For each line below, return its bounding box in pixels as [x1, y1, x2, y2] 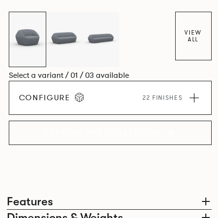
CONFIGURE [18, 92, 71, 104]
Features [6, 195, 53, 209]
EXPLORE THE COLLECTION [44, 127, 162, 139]
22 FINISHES [143, 94, 183, 102]
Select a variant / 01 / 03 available [8, 70, 129, 81]
